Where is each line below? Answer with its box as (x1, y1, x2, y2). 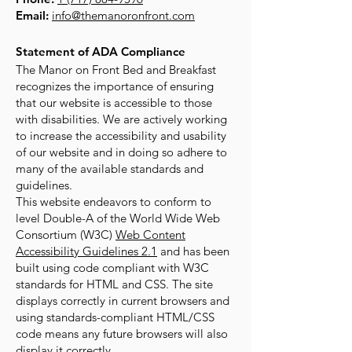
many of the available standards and (16, 161, 203, 176)
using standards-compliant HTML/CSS (16, 310, 214, 324)
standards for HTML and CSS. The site (16, 277, 213, 291)
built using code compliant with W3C (16, 260, 209, 275)
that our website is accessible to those (16, 95, 212, 110)
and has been (157, 244, 229, 258)
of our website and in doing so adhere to (16, 145, 227, 159)
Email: (16, 8, 49, 23)
